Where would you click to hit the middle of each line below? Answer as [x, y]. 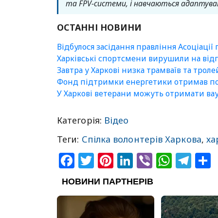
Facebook [110, 160]
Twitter [120, 160]
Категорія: [81, 120]
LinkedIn [165, 160]
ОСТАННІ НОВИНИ [100, 27]
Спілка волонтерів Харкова [141, 139]
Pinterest [147, 160]
